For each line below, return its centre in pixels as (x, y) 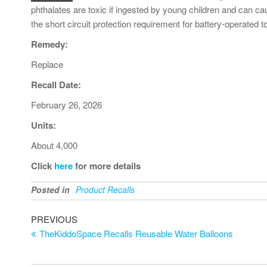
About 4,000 (54, 145)
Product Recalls (105, 189)
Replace (47, 64)
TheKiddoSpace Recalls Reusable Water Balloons (136, 233)
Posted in (50, 189)
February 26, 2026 (66, 104)
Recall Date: (56, 84)
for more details (107, 165)
